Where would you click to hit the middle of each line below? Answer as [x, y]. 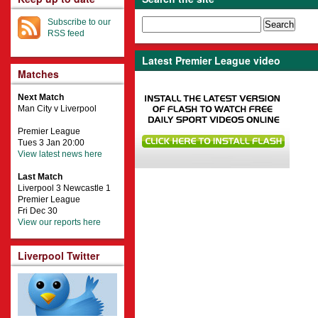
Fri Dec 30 [38, 211]
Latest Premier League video [211, 61]
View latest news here [60, 154]
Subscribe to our [79, 22]
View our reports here [59, 223]
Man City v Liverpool [57, 109]
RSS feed [66, 34]
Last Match [40, 177]
